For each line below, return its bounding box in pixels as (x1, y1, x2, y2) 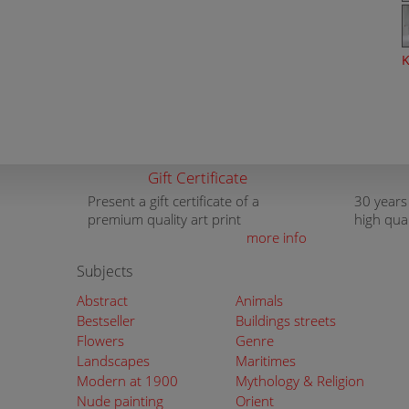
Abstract (77, 291, 128, 309)
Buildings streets (235, 311, 336, 330)
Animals (235, 291, 283, 309)
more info (246, 228, 307, 246)
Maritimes (235, 351, 296, 370)
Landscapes (77, 351, 150, 370)
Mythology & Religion (235, 372, 364, 390)
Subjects (77, 261, 132, 281)
